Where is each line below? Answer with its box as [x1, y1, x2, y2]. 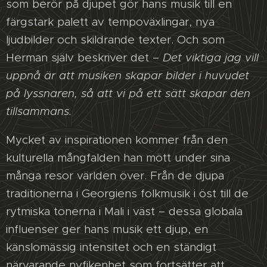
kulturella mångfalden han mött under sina [6, 151, 230, 165]
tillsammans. [6, 104, 72, 119]
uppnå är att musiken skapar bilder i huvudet [6, 69, 249, 83]
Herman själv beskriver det [6, 51, 149, 65]
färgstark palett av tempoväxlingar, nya [6, 15, 215, 29]
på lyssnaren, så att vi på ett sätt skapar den [6, 86, 250, 101]
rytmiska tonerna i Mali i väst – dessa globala [6, 204, 243, 219]
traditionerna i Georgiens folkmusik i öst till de [6, 187, 249, 201]
